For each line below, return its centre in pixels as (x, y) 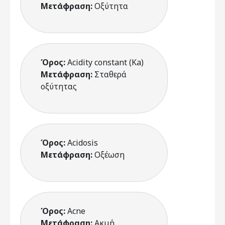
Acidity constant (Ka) (105, 62)
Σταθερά (110, 74)
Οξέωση (109, 155)
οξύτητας (59, 86)
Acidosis (83, 143)
